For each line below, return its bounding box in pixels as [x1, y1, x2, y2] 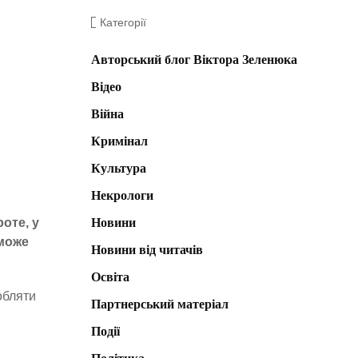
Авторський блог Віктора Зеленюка [90, 53, 297, 67]
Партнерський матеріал [90, 297, 229, 312]
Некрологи [90, 189, 153, 203]
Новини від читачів [90, 243, 203, 257]
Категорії [99, 16, 146, 30]
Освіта [90, 270, 129, 284]
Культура [90, 161, 146, 176]
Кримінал [90, 134, 148, 149]
